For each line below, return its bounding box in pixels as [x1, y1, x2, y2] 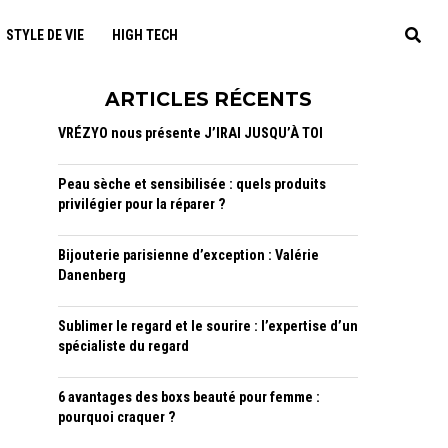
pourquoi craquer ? [58, 409, 176, 426]
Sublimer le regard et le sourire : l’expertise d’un [58, 318, 358, 335]
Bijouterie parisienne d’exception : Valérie [58, 247, 319, 264]
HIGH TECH [111, 27, 178, 43]
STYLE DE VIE [5, 27, 84, 43]
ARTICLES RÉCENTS [104, 87, 312, 111]
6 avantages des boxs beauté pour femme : [58, 389, 320, 406]
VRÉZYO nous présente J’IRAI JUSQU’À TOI [58, 125, 323, 142]
